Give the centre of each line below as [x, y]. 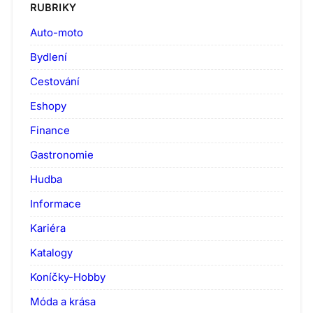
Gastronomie [62, 154]
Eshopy [48, 105]
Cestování [55, 81]
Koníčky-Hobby [68, 277]
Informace [56, 203]
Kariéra [48, 228]
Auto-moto [57, 32]
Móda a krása [63, 301]
